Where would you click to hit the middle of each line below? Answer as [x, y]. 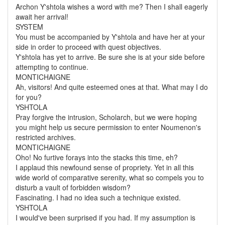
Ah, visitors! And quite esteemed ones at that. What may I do [112, 87]
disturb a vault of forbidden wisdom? [73, 187]
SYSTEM [29, 27]
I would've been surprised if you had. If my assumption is [105, 217]
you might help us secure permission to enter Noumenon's [108, 127]
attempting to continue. [52, 67]
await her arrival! [42, 17]
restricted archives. [46, 137]
